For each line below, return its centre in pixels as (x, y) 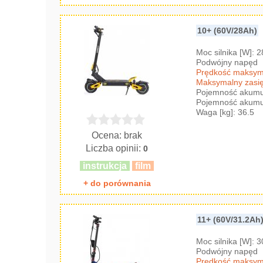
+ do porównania (117, 183)
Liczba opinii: (115, 148)
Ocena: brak (117, 135)
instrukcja (105, 166)
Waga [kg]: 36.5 (225, 112)
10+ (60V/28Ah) (227, 30)
